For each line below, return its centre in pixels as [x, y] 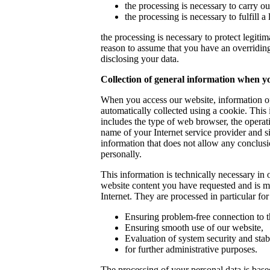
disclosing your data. [140, 58]
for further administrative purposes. [191, 249]
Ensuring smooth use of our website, [194, 227]
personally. [121, 154]
